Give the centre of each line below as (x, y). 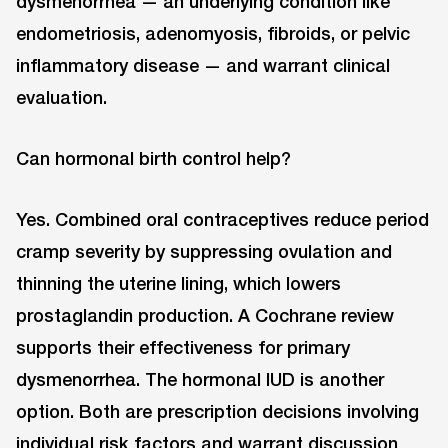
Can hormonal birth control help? (153, 157)
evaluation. (61, 97)
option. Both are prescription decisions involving (217, 410)
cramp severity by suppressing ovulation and (204, 250)
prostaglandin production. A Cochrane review (205, 314)
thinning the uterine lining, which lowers (178, 282)
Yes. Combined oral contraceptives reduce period (222, 218)
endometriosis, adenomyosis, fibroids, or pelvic (213, 33)
